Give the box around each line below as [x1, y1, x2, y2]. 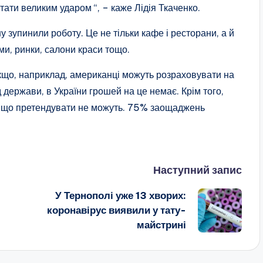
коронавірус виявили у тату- [46, 203, 186, 217]
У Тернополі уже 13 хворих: [55, 188, 186, 202]
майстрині [136, 218, 186, 231]
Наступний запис [153, 163, 242, 177]
